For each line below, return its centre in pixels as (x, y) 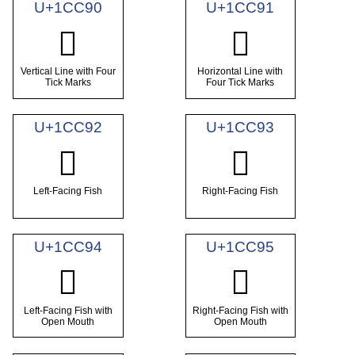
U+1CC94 (68, 246)
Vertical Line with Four (68, 72)
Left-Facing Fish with (68, 310)
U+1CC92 (68, 127)
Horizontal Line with (240, 72)
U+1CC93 (240, 127)
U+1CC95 (240, 246)
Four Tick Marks (240, 83)
